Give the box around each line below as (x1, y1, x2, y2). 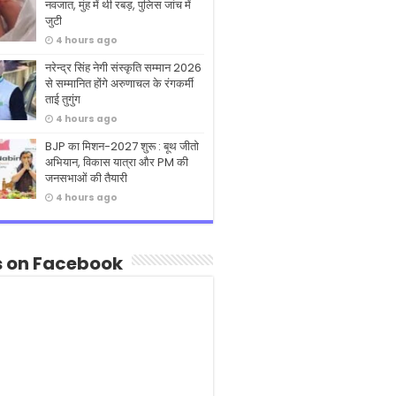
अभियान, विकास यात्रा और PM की (45, 154, 188, 171)
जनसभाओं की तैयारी (45, 170, 127, 187)
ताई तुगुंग (45, 91, 80, 109)
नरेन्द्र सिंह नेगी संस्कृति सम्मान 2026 (45, 59, 202, 77)
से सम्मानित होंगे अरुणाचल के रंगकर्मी (45, 75, 194, 93)
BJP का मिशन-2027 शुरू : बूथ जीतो (45, 138, 199, 156)
